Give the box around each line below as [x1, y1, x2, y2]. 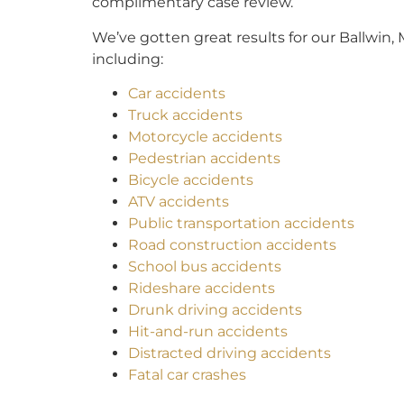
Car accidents [128, 85, 225, 103]
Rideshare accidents [128, 280, 275, 298]
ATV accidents [128, 193, 229, 211]
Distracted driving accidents [128, 344, 331, 363]
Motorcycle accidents [128, 128, 282, 146]
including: [92, 50, 163, 68]
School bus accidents [128, 258, 281, 276]
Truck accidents [128, 106, 243, 124]
